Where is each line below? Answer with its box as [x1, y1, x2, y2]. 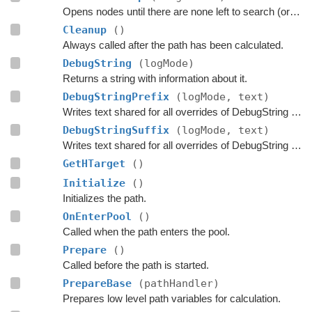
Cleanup [62, 23, 113, 36]
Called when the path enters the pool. [62, 225, 230, 237]
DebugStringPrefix [62, 90, 175, 103]
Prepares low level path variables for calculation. [62, 292, 281, 304]
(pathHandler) [137, 276, 219, 290]
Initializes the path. [62, 192, 146, 204]
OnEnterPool [62, 210, 138, 223]
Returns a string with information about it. [62, 72, 247, 84]
